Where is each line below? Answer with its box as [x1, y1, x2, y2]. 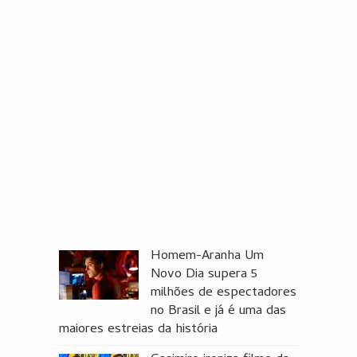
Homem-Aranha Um [150, 245, 264, 268]
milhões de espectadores [150, 281, 296, 304]
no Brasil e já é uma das [150, 300, 286, 323]
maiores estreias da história [58, 318, 218, 341]
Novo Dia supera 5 [150, 263, 257, 286]
